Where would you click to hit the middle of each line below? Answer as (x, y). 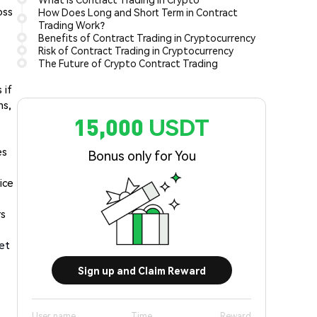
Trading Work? (71, 25)
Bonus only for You (142, 155)
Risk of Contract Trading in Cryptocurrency (136, 50)
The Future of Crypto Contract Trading (128, 63)
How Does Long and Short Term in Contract (138, 12)
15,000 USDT (142, 127)
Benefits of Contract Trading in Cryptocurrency (147, 38)
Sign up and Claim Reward (142, 270)
